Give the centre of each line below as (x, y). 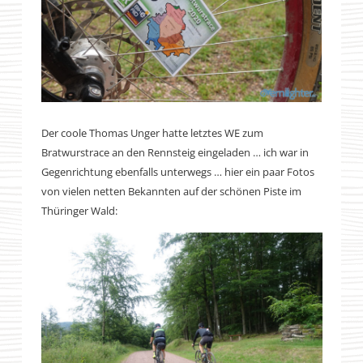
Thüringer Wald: (79, 211)
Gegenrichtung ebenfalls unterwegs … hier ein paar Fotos (177, 172)
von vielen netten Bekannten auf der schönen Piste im (171, 192)
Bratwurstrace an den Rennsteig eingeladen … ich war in (175, 153)
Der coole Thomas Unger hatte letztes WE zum (152, 133)
